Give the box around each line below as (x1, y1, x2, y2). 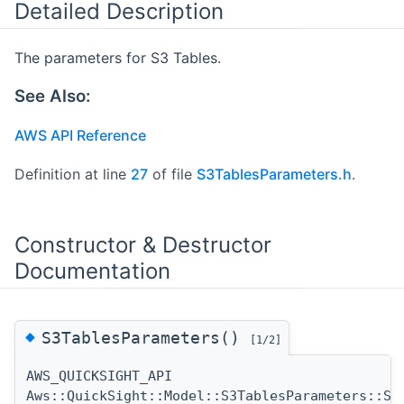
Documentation (14, 257, 170, 284)
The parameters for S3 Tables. (14, 49, 221, 67)
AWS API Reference (14, 125, 146, 144)
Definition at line (14, 164, 131, 183)
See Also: (14, 85, 90, 106)
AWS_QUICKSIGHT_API (26, 367, 172, 384)
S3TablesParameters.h (197, 164, 352, 183)
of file (148, 164, 197, 183)
